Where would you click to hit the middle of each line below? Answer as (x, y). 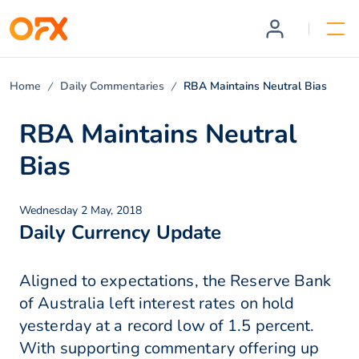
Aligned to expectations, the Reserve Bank (175, 281)
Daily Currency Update (120, 233)
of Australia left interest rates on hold (157, 304)
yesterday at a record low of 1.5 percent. (167, 326)
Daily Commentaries (112, 86)
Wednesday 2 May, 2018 (81, 211)
